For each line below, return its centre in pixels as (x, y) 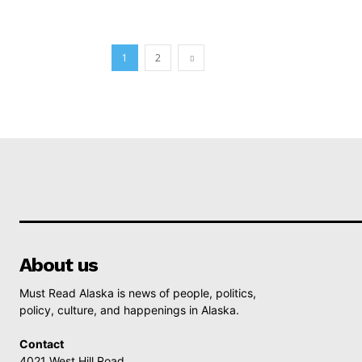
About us (59, 265)
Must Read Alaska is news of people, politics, (138, 293)
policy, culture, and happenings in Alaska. (129, 310)
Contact (42, 344)
